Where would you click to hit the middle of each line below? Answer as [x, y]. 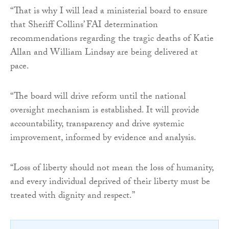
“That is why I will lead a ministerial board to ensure [109, 12]
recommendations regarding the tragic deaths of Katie [112, 40]
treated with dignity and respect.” [73, 197]
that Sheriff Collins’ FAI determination [84, 26]
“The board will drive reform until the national [98, 98]
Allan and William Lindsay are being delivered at [104, 54]
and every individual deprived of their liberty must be [110, 183]
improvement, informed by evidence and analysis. [103, 139]
